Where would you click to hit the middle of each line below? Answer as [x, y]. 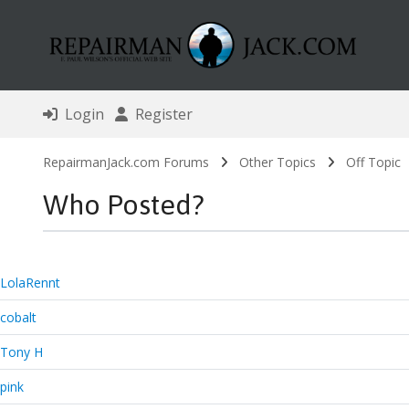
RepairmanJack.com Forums [126, 163]
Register [160, 115]
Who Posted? [123, 205]
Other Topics [277, 163]
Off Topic [373, 163]
